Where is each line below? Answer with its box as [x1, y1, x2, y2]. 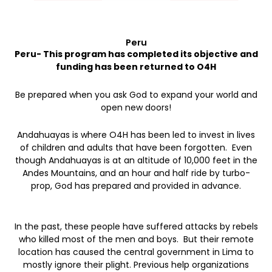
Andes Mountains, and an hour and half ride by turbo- [22, 167, 250, 180]
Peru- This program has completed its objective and [14, 48, 258, 61]
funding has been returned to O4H [56, 61, 216, 73]
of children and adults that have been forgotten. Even [20, 141, 252, 154]
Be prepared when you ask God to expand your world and [15, 88, 257, 101]
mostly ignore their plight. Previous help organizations [23, 258, 249, 271]
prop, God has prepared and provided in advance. [31, 180, 241, 192]
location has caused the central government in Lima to [18, 245, 254, 258]
